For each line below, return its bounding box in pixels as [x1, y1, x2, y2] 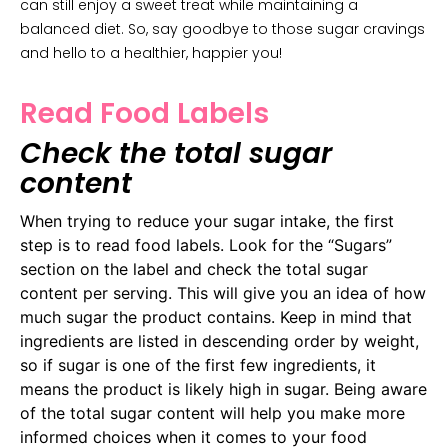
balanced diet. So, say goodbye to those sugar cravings [20, 19, 425, 40]
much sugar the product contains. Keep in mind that [20, 306, 412, 327]
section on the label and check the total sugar [20, 258, 368, 279]
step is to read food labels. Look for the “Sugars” [20, 234, 392, 255]
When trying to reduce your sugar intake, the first [20, 210, 394, 231]
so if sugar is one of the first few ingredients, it [20, 354, 376, 375]
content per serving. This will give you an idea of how [20, 282, 426, 303]
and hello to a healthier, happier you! [20, 43, 282, 64]
